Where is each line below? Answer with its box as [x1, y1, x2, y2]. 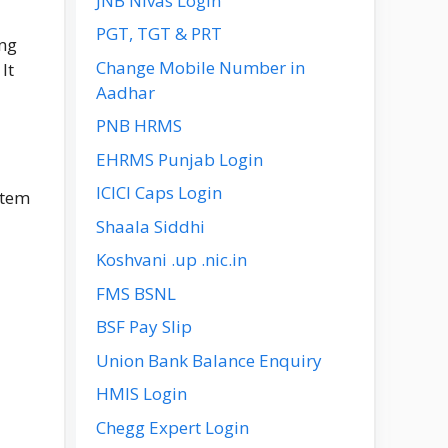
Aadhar [96, 80, 155, 104]
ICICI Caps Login [96, 181, 222, 204]
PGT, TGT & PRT [96, 22, 222, 45]
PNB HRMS [96, 114, 182, 137]
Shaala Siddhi [96, 214, 205, 238]
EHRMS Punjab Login [96, 147, 263, 171]
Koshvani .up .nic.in [96, 248, 247, 271]
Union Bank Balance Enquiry [96, 348, 322, 372]
